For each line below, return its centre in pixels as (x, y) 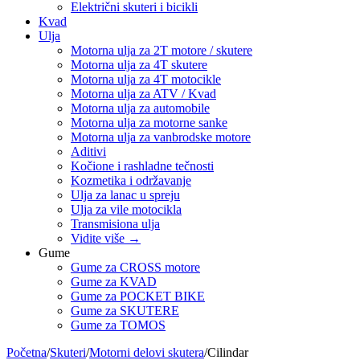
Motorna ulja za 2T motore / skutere (162, 50)
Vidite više (99, 238)
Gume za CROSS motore (135, 267)
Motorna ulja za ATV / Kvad (143, 94)
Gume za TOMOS (118, 325)
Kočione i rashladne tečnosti (142, 166)
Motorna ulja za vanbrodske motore (161, 137)
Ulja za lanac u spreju (125, 195)
